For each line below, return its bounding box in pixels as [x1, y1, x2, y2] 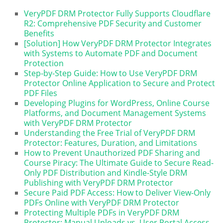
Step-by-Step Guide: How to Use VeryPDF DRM [24, 67, 198, 79]
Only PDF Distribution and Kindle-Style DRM [24, 167, 188, 178]
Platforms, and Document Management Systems [24, 107, 207, 118]
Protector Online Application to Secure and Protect [24, 77, 216, 89]
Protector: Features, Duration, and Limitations [24, 137, 198, 148]
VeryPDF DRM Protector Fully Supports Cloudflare [24, 7, 211, 19]
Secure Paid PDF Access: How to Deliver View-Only [24, 187, 211, 198]
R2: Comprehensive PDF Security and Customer [24, 17, 202, 29]
